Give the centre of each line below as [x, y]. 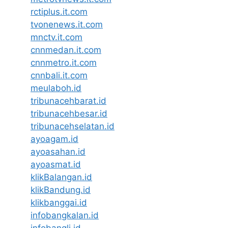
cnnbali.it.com [59, 75]
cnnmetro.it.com [64, 63]
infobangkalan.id [65, 215]
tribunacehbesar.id [69, 113]
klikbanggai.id [59, 203]
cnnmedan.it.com [66, 50]
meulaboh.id [56, 88]
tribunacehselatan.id [73, 126]
